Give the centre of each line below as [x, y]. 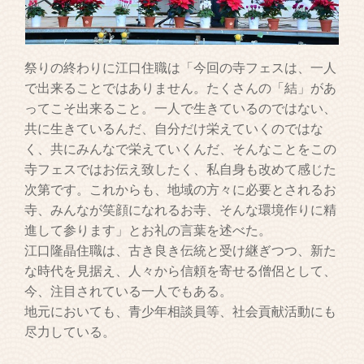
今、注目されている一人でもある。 [129, 291]
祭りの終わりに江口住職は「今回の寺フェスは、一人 [181, 68]
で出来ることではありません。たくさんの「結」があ [181, 88]
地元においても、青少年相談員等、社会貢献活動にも [181, 312]
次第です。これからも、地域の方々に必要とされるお [181, 190]
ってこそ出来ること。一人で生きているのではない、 [181, 108]
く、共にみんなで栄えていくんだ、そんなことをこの [181, 149]
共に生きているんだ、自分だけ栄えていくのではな [174, 129]
